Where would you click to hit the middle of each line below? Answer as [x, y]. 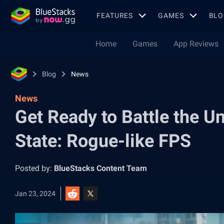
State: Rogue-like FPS [103, 141]
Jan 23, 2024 [35, 193]
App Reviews [196, 44]
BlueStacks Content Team [100, 168]
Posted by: [34, 168]
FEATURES [115, 15]
